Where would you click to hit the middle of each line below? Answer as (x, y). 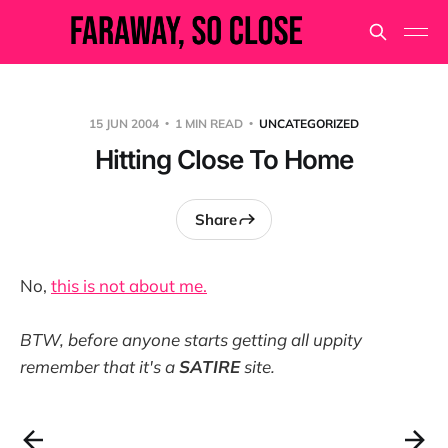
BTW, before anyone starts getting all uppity (191, 340)
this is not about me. (129, 285)
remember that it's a (99, 367)
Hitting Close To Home (224, 159)
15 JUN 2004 (125, 123)
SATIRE (209, 367)
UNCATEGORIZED (309, 123)
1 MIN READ (209, 123)
